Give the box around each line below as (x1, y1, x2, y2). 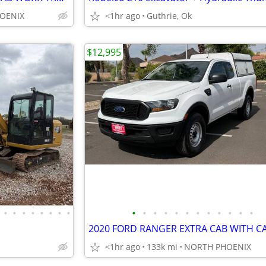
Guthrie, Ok (147, 10, 192, 21)
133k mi (147, 241, 178, 252)
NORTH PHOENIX (184, 241, 251, 252)
